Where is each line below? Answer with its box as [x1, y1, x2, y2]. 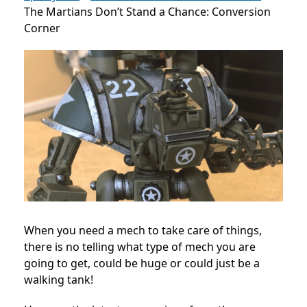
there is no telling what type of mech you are [24, 239, 256, 255]
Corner [24, 21, 60, 36]
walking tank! [24, 272, 93, 288]
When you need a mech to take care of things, [24, 223, 262, 238]
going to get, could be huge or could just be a [24, 256, 260, 271]
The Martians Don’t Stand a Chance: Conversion [24, 4, 271, 19]
